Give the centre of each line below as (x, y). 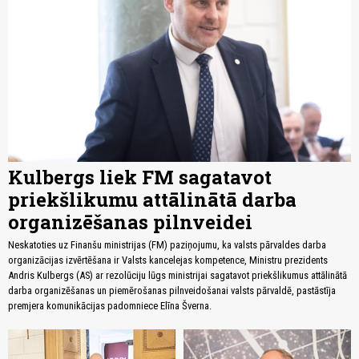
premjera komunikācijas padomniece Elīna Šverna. (110, 306)
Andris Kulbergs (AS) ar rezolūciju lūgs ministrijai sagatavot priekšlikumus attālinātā (177, 276)
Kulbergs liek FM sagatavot (140, 177)
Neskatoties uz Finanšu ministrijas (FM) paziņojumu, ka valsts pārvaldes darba (167, 245)
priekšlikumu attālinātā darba (152, 200)
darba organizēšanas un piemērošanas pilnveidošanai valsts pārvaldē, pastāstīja (172, 291)
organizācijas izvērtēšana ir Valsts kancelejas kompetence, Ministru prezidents (168, 260)
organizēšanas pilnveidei (130, 222)
